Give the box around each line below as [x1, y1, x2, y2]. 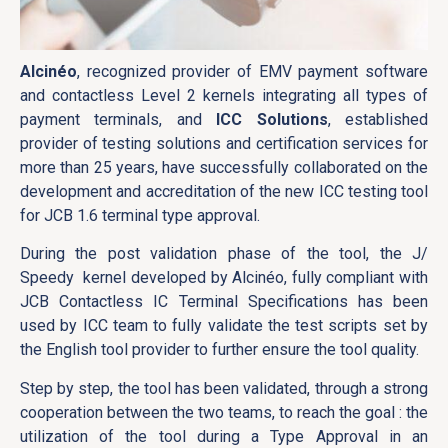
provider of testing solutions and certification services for [20, 133, 428, 153]
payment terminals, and [20, 109, 217, 129]
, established [327, 109, 429, 129]
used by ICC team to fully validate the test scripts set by [20, 316, 428, 336]
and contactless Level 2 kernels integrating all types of [20, 85, 428, 105]
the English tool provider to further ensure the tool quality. [20, 340, 427, 360]
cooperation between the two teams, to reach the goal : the [20, 402, 428, 422]
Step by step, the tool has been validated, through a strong [20, 378, 428, 398]
